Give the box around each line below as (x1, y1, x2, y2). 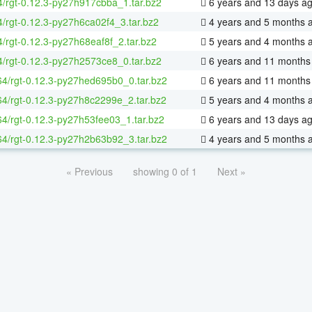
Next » (217, 164, 246, 178)
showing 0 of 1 (133, 164, 197, 178)
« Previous (66, 164, 113, 178)
